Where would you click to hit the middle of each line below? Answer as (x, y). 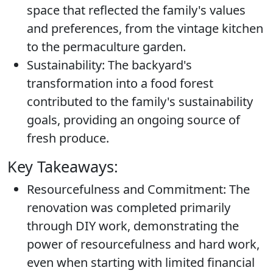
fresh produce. (68, 138)
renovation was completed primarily (129, 207)
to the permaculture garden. (106, 47)
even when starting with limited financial (141, 262)
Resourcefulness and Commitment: (126, 189)
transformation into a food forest (120, 83)
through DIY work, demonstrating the (133, 226)
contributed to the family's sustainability (140, 101)
